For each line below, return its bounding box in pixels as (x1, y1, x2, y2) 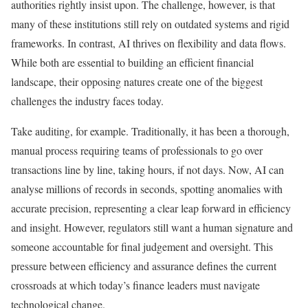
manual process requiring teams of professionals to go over (11, 143, 263, 158)
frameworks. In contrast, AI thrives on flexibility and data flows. (11, 36, 286, 51)
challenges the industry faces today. (11, 93, 164, 109)
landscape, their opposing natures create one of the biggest (11, 74, 263, 89)
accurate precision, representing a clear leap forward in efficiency (11, 201, 291, 216)
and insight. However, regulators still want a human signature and (11, 220, 293, 235)
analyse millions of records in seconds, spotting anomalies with (11, 181, 283, 197)
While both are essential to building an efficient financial (11, 55, 254, 70)
